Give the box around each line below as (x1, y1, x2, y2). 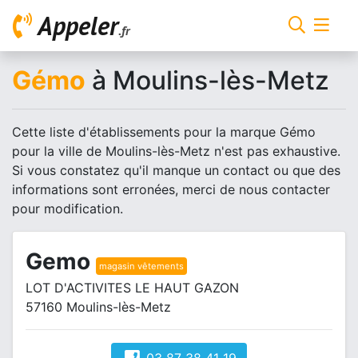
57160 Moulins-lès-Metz (26, 299, 171, 315)
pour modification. (12, 201, 123, 217)
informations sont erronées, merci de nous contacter (12, 181, 330, 197)
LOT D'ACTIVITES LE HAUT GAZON (26, 280, 239, 296)
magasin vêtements (99, 260, 184, 272)
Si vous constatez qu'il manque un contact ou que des (12, 162, 340, 178)
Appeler (38, 9, 118, 42)
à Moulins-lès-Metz (86, 65, 329, 96)
